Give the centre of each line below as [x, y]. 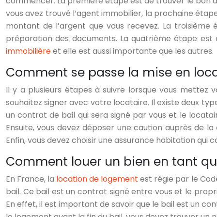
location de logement [97, 179]
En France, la [31, 179]
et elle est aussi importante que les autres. [132, 51]
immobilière [28, 51]
